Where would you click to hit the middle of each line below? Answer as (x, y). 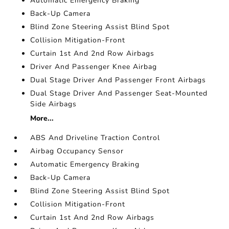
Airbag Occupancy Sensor (77, 151)
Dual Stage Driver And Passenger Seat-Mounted (119, 93)
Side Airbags (54, 104)
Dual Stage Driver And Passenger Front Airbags (118, 80)
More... (42, 118)
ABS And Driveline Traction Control (95, 138)
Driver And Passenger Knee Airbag (94, 67)
